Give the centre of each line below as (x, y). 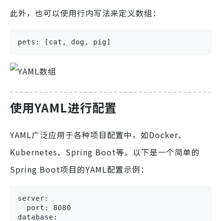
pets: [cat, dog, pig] (64, 42)
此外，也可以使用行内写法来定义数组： (85, 13)
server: (33, 198)
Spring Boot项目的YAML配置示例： (79, 169)
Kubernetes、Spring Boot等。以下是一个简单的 (105, 152)
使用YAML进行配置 (63, 107)
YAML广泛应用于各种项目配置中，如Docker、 (98, 134)
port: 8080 (44, 207)
